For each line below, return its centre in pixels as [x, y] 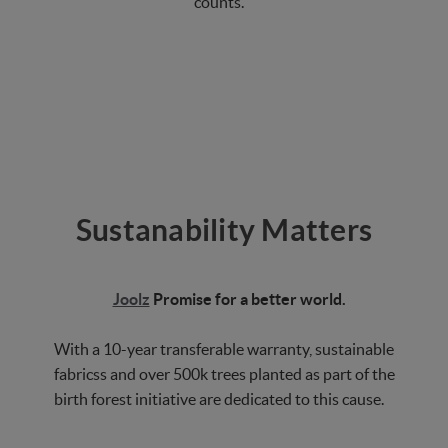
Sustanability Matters [224, 230]
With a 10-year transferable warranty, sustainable [224, 349]
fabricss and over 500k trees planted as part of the [224, 374]
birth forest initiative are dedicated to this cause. [219, 399]
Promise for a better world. [247, 299]
